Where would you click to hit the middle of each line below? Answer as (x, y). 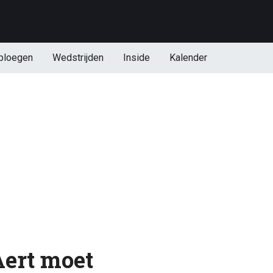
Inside (136, 58)
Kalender (188, 58)
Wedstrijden (78, 58)
